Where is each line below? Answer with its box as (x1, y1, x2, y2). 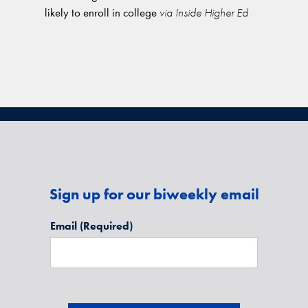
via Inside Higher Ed (157, 5, 248, 20)
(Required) (79, 218, 133, 233)
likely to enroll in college (45, 5, 157, 20)
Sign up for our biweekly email (49, 184, 259, 204)
